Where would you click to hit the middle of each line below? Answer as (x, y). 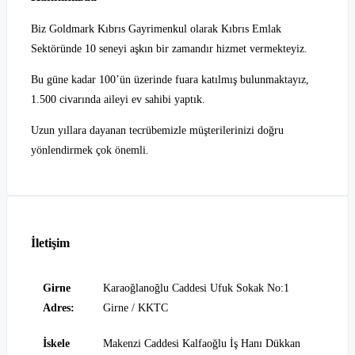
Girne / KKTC (136, 307)
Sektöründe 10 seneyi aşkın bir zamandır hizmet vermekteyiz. (169, 49)
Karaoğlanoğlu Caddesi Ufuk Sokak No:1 (196, 288)
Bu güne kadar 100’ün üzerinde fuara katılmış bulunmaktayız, (170, 80)
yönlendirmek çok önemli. (90, 151)
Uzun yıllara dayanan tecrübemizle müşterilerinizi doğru (157, 131)
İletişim (50, 243)
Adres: (59, 307)
